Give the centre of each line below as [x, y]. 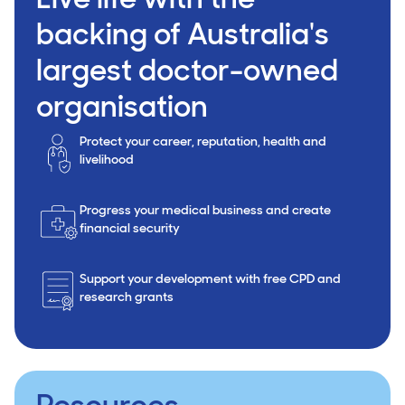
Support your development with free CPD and [210, 278]
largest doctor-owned [187, 70]
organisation [122, 106]
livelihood [107, 159]
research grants [127, 296]
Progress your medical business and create [205, 209]
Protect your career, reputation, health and [203, 141]
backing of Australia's [183, 33]
